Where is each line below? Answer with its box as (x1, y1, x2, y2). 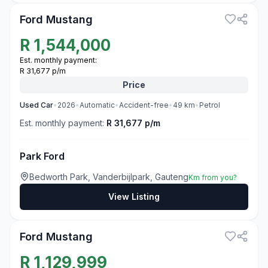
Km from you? (188, 173, 237, 182)
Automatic (80, 100, 115, 109)
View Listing (108, 191, 160, 202)
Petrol (199, 100, 220, 109)
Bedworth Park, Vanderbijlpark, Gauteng (29, 172, 188, 182)
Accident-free (119, 100, 169, 109)
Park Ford (20, 150, 65, 162)
